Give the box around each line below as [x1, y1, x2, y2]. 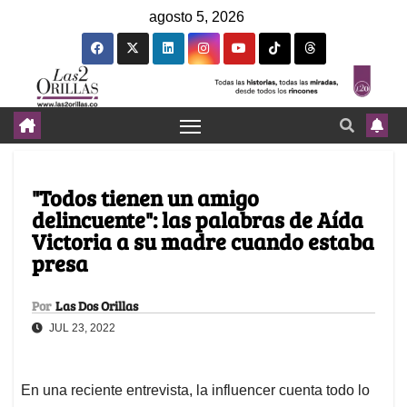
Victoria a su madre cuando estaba [32, 226, 374, 257]
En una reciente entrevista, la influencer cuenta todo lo [21, 382, 370, 399]
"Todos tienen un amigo [32, 183, 259, 213]
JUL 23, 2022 [46, 322, 115, 335]
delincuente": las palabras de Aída [32, 204, 363, 235]
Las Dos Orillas [55, 297, 138, 315]
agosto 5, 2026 [149, 9, 244, 25]
